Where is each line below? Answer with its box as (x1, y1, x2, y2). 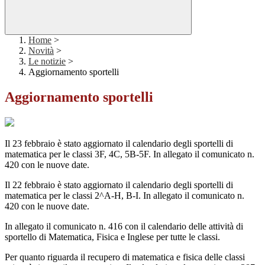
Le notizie (28, 56, 66, 67)
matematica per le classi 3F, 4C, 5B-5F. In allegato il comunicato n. (5, 149, 254, 160)
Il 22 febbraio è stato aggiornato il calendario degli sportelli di (5, 180, 233, 190)
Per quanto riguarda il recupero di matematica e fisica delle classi (5, 252, 245, 263)
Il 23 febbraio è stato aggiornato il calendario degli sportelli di (5, 138, 233, 149)
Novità (28, 46, 54, 56)
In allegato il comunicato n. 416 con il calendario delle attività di (5, 221, 243, 232)
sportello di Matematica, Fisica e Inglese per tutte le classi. (5, 232, 220, 243)
